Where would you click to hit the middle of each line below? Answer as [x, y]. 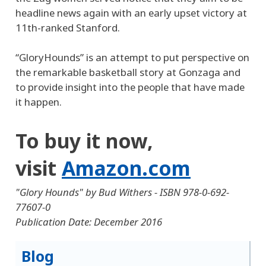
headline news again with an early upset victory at [131, 12]
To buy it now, [84, 140]
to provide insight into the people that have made [130, 87]
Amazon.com [126, 168]
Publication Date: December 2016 [89, 221]
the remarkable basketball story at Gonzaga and [128, 72]
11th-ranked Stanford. [69, 27]
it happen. [40, 102]
